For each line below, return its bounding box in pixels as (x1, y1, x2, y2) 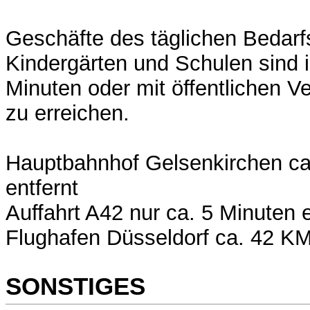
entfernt (6, 176, 78, 201)
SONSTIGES (6, 272, 145, 300)
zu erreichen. (6, 101, 129, 126)
